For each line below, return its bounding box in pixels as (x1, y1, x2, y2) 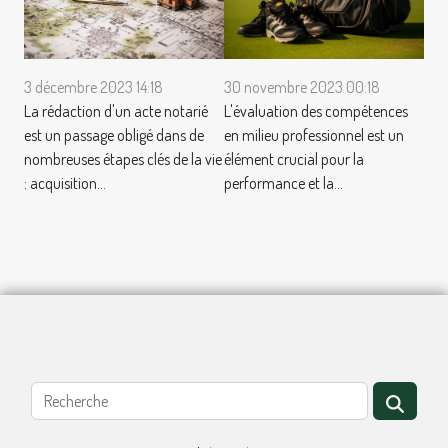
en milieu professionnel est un (224, 125, 404, 146)
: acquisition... (24, 173, 106, 194)
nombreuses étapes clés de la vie (24, 149, 222, 170)
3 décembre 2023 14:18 (24, 77, 163, 98)
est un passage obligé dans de (24, 125, 204, 146)
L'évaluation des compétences (224, 101, 408, 122)
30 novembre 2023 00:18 (224, 77, 380, 98)
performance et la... (224, 173, 343, 194)
